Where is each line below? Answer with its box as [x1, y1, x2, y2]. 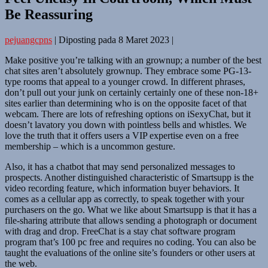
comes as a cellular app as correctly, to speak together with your [5, 193, 244, 204]
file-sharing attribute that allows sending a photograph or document [5, 215, 257, 226]
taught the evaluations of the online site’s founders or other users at [5, 247, 255, 258]
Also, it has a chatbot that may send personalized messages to [5, 161, 235, 172]
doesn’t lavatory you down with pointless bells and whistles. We [5, 119, 246, 130]
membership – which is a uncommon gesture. [5, 141, 175, 151]
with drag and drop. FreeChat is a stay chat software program [5, 226, 235, 236]
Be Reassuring [5, 6, 93, 22]
